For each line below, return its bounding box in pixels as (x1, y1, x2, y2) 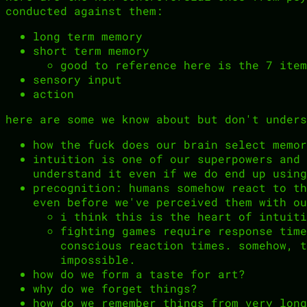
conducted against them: (5, 3, 163, 18)
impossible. (60, 251, 136, 267)
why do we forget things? (33, 280, 197, 295)
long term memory (33, 28, 143, 43)
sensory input (33, 71, 122, 86)
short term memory (33, 42, 149, 58)
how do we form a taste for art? (33, 266, 245, 281)
